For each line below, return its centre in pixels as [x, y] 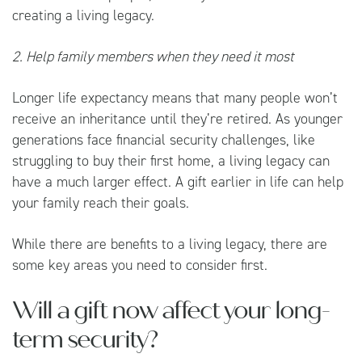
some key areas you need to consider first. [142, 265]
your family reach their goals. [101, 202]
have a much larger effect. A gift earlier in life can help [178, 181]
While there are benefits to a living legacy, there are [170, 244]
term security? [84, 339]
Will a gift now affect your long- [171, 310]
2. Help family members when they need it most [153, 56]
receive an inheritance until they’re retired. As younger [177, 118]
